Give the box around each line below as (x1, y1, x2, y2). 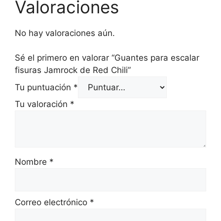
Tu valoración (15, 99, 70, 110)
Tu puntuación (15, 82, 74, 93)
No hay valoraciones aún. (15, 28, 115, 38)
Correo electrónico (15, 197, 90, 208)
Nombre (15, 157, 49, 167)
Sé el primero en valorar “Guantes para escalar (15, 53, 199, 63)
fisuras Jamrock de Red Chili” (15, 65, 131, 75)
